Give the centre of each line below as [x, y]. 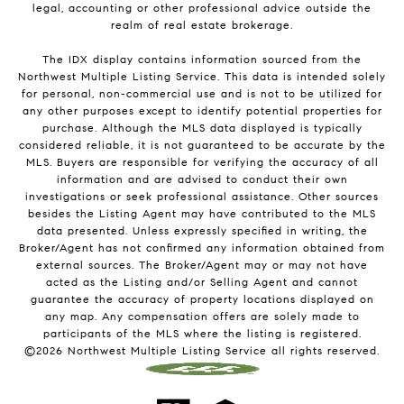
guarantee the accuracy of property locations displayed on [202, 299]
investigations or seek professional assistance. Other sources [202, 197]
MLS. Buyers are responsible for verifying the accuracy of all [202, 162]
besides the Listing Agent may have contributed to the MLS [202, 214]
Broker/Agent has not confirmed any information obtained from [202, 248]
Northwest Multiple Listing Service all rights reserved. [221, 351]
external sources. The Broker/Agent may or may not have [202, 265]
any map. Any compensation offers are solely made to [202, 317]
